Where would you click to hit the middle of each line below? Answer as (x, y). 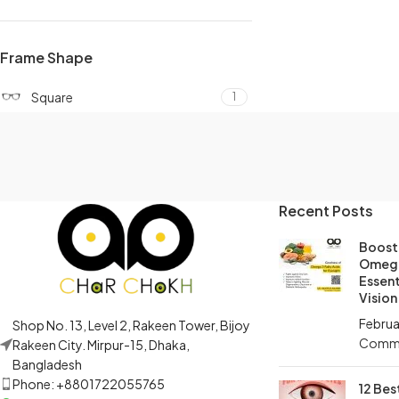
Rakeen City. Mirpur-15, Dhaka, (101, 344)
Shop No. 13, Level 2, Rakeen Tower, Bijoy (131, 325)
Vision (378, 297)
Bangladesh (47, 364)
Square (52, 97)
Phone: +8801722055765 (89, 383)
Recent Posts (326, 211)
